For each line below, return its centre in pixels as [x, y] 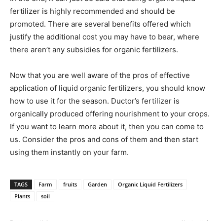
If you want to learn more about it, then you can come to [107, 127]
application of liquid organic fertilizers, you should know [108, 88]
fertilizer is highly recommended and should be [92, 11]
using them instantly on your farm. [69, 152]
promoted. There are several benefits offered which [100, 24]
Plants [22, 196]
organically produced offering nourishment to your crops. [110, 114]
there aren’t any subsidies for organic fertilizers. [94, 50]
